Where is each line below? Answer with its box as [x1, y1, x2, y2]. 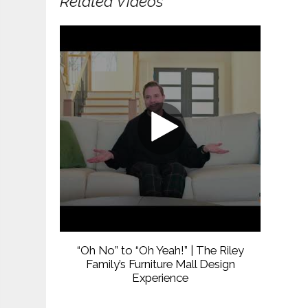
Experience [132, 271, 189, 285]
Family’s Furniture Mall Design [85, 257, 235, 272]
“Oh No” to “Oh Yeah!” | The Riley [76, 243, 244, 258]
